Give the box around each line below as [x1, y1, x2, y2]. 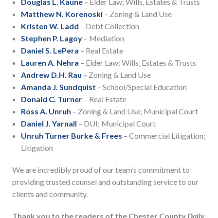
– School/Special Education [95, 82, 187, 92]
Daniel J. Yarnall [20, 119, 77, 128]
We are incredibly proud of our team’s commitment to [12, 165, 190, 175]
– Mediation [82, 34, 124, 43]
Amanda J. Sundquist [20, 82, 96, 92]
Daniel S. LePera [20, 46, 79, 55]
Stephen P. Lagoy [20, 34, 82, 43]
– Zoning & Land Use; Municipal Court [71, 107, 198, 116]
